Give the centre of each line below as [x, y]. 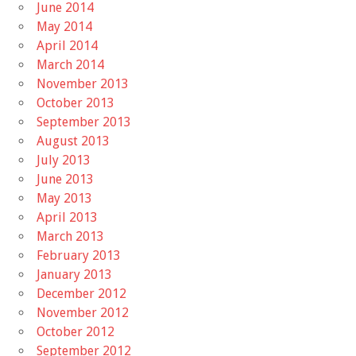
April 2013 [67, 217]
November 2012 [83, 312]
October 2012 [75, 331]
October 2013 [75, 103]
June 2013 [65, 179]
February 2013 [79, 255]
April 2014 [67, 45]
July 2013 [64, 160]
